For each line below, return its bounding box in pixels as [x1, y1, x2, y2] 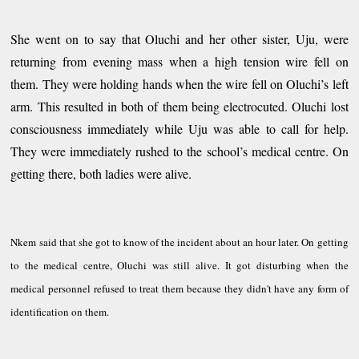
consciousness [10, 119, 83, 137]
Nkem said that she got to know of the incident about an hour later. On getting [10, 234, 349, 249]
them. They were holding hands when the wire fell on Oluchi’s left [10, 75, 349, 92]
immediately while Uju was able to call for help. [82, 119, 349, 137]
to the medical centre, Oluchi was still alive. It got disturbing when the [10, 257, 349, 272]
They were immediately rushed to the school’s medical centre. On [10, 142, 349, 159]
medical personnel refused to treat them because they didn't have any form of [10, 280, 349, 296]
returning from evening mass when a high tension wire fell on [10, 52, 349, 70]
